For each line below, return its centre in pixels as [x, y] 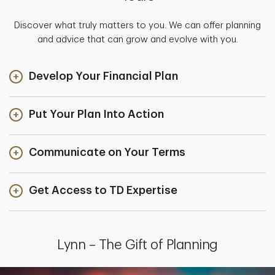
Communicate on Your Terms [107, 153]
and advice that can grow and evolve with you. [137, 40]
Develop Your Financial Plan [103, 76]
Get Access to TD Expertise [103, 191]
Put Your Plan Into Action [96, 114]
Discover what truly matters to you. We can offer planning [137, 26]
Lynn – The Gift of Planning [137, 245]
